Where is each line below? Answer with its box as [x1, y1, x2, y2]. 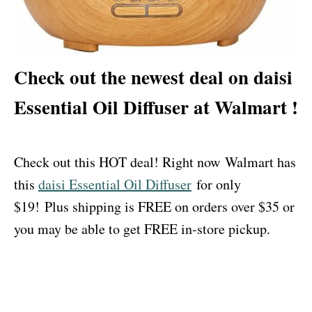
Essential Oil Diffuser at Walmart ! [14, 93, 298, 120]
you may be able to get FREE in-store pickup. [14, 219, 270, 238]
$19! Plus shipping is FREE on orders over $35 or [14, 197, 295, 216]
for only [192, 175, 241, 194]
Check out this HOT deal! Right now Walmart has [14, 153, 296, 171]
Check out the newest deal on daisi [14, 63, 292, 91]
